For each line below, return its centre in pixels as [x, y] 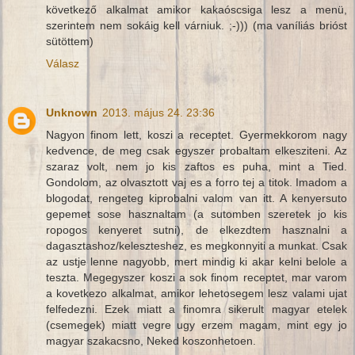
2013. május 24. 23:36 [158, 112]
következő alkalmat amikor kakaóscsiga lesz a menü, [197, 9]
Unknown [72, 112]
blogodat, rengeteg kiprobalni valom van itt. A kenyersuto [197, 198]
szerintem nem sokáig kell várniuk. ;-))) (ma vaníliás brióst [197, 25]
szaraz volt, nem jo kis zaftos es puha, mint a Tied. [197, 166]
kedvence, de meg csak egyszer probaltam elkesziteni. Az [197, 150]
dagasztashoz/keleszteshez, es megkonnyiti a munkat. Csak [197, 245]
